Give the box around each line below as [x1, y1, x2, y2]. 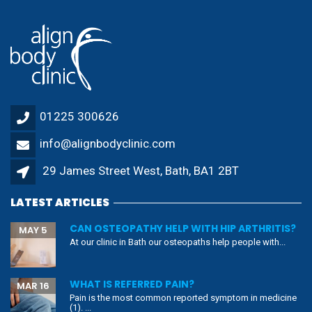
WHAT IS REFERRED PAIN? [70, 277, 194, 292]
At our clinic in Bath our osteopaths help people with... [70, 237, 286, 248]
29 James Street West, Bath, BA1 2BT [42, 164, 239, 178]
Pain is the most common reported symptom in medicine [70, 292, 297, 304]
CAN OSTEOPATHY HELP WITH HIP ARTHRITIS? [70, 221, 296, 236]
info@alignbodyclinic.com [40, 136, 175, 151]
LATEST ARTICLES [10, 195, 109, 210]
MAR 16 [17, 279, 49, 293]
